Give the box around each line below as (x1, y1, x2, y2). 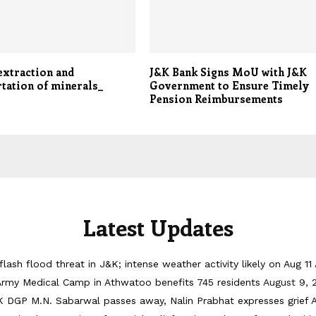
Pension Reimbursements (150, 92, 284, 107)
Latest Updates (83, 212, 233, 243)
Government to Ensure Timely (150, 78, 310, 93)
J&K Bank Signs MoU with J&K (150, 65, 308, 80)
